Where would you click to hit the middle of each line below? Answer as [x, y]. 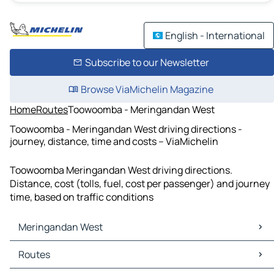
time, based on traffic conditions [82, 197]
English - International [215, 35]
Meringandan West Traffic [70, 261]
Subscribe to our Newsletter [147, 62]
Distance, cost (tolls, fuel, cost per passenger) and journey [140, 184]
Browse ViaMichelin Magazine [147, 89]
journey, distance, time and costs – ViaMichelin [114, 141]
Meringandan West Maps [67, 248]
